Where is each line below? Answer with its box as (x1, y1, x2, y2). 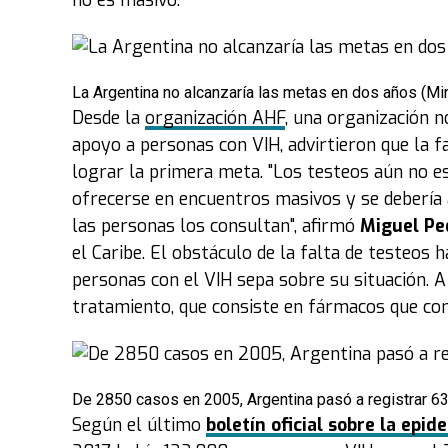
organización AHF (145, 106, 285, 130)
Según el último (72, 413, 206, 437)
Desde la (72, 106, 145, 130)
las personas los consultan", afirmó (72, 214, 360, 238)
